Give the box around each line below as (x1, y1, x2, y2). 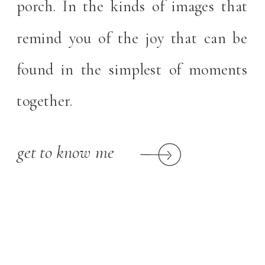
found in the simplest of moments (17, 59, 248, 79)
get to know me (17, 141, 115, 163)
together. (17, 91, 76, 111)
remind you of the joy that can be (17, 28, 248, 47)
